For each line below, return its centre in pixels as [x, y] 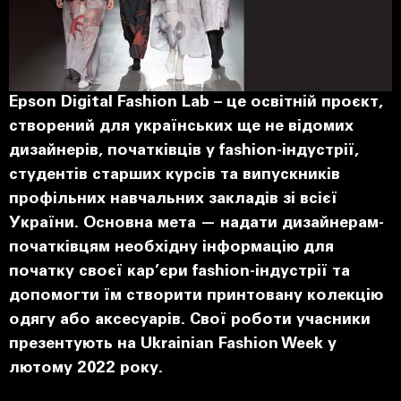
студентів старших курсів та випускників [175, 175]
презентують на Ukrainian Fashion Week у [173, 344]
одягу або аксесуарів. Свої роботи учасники [190, 320]
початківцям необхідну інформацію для [171, 247]
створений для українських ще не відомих [181, 127]
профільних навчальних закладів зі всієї [173, 199]
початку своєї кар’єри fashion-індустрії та [179, 272]
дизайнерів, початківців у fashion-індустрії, [184, 151]
